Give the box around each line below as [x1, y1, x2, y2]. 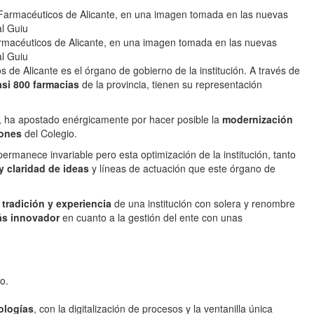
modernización [222, 112, 293, 126]
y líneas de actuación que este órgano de [89, 161, 275, 175]
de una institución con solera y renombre [111, 196, 295, 210]
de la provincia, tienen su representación [79, 77, 262, 91]
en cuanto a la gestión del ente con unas [62, 210, 243, 224]
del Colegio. [25, 126, 77, 140]
